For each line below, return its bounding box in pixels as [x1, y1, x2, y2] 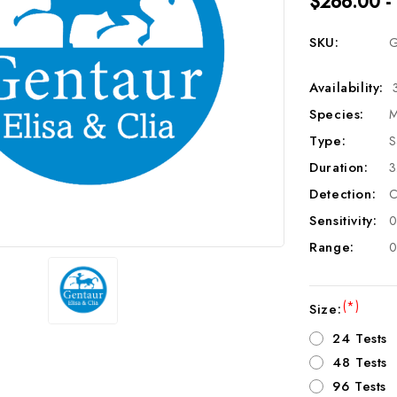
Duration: [309, 158, 369, 177]
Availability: [309, 78, 384, 97]
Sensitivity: [309, 211, 378, 230]
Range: [309, 237, 354, 257]
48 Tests [332, 352, 387, 372]
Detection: [309, 184, 377, 204]
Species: [309, 105, 364, 124]
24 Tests [332, 328, 387, 348]
